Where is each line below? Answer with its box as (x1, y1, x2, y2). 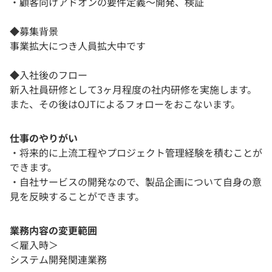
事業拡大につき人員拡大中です (10, 38, 146, 53)
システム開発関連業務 (10, 252, 107, 267)
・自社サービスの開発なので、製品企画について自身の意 (10, 174, 262, 189)
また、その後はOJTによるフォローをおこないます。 (10, 97, 240, 112)
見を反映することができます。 (10, 189, 144, 204)
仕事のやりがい (10, 131, 78, 146)
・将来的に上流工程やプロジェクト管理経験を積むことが (10, 145, 262, 160)
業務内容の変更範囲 (10, 223, 97, 238)
